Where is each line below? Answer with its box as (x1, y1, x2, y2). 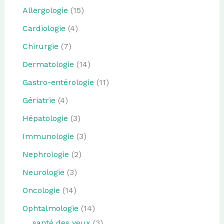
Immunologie (22, 131, 74, 141)
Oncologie (22, 185, 60, 195)
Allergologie (22, 5, 68, 15)
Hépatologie (22, 113, 68, 123)
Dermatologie (22, 59, 74, 69)
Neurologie (22, 167, 64, 177)
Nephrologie (22, 149, 69, 159)
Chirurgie (22, 41, 58, 51)
